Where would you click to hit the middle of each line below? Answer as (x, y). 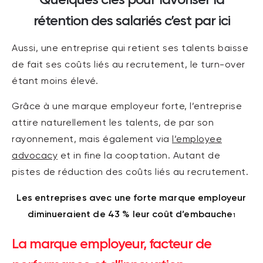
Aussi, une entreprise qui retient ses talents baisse (130, 49)
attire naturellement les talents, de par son (113, 124)
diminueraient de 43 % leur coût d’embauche (130, 214)
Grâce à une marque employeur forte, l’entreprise (127, 107)
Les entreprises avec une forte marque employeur (131, 198)
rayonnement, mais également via (92, 140)
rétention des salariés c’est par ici (131, 21)
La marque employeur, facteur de (112, 244)
